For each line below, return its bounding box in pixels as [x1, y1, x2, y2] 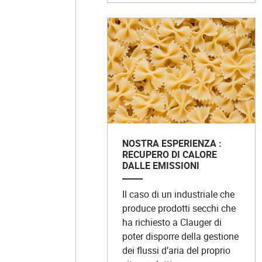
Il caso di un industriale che [122, 187, 235, 201]
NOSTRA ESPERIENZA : [122, 136, 222, 150]
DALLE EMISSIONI [122, 158, 199, 172]
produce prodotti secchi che [122, 201, 236, 215]
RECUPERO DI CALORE [122, 147, 217, 161]
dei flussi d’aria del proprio [122, 243, 230, 257]
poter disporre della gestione [122, 229, 239, 243]
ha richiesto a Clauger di [122, 215, 222, 229]
